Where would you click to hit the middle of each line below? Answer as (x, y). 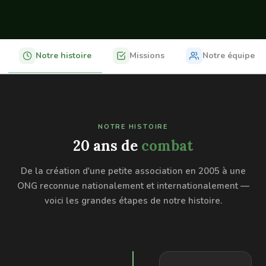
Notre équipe (229, 56)
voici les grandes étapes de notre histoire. (133, 201)
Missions (147, 56)
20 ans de (107, 146)
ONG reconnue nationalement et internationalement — (133, 186)
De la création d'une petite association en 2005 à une (133, 171)
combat (167, 146)
